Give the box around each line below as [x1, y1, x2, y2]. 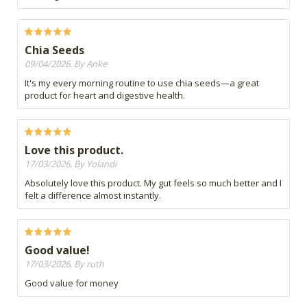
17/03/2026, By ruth [25, 258, 104, 271]
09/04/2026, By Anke [25, 58, 107, 71]
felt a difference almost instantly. [25, 189, 161, 202]
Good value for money [25, 277, 119, 290]
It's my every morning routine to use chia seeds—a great [25, 77, 259, 90]
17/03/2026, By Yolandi [25, 158, 116, 171]
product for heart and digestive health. [25, 89, 185, 102]
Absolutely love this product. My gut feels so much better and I [25, 177, 282, 190]
